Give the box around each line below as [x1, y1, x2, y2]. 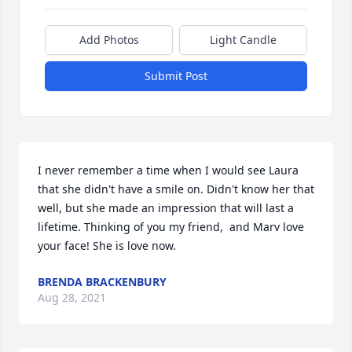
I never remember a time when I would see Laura [38, 162, 299, 178]
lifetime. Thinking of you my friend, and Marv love [38, 218, 304, 234]
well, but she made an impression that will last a [38, 200, 294, 215]
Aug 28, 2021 [38, 289, 106, 305]
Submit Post [145, 68, 207, 83]
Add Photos [79, 31, 139, 47]
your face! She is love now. [38, 237, 176, 253]
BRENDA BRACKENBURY [38, 273, 167, 289]
